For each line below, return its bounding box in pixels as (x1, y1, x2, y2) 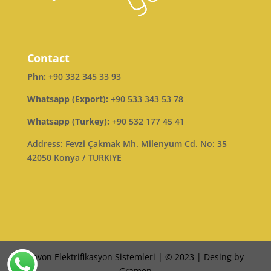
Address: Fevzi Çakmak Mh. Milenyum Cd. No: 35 (27, 138, 227, 150)
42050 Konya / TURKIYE (27, 152, 122, 164)
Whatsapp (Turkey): (27, 116, 112, 128)
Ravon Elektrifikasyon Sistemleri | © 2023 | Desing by (27, 250, 244, 263)
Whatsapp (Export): (27, 93, 111, 105)
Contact (27, 51, 70, 66)
